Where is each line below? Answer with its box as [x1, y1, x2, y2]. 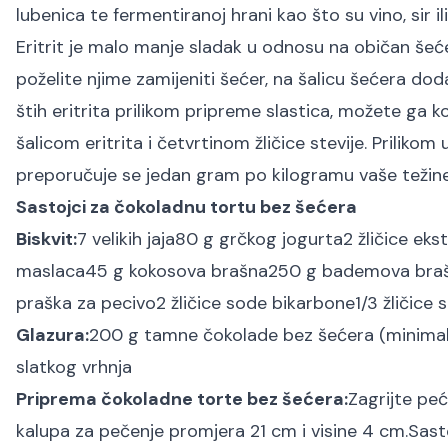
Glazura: [16, 323, 89, 347]
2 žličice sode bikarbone [156, 291, 355, 315]
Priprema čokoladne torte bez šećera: [16, 387, 348, 411]
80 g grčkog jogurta [175, 227, 343, 251]
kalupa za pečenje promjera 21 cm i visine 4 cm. [16, 419, 408, 443]
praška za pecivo [16, 291, 156, 315]
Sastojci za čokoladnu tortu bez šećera [16, 195, 357, 219]
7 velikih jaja [77, 227, 175, 251]
